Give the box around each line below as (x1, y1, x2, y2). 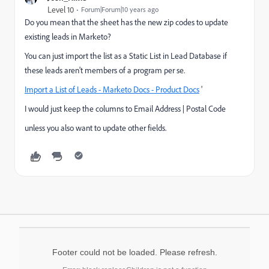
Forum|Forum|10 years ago (81, 5, 159, 14)
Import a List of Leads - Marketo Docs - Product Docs (25, 84, 199, 95)
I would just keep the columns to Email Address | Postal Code (25, 103, 226, 114)
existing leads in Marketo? (25, 31, 111, 42)
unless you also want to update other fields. (25, 122, 166, 133)
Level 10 (47, 4, 74, 15)
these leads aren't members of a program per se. (25, 65, 185, 76)
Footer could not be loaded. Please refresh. (52, 247, 217, 257)
